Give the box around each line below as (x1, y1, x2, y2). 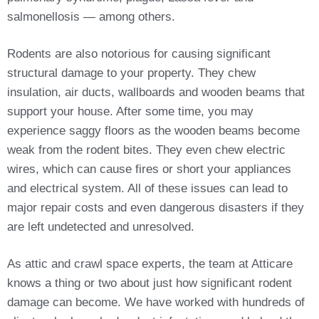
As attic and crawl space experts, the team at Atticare (7, 256, 293, 271)
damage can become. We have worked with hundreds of (7, 295, 305, 309)
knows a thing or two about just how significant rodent (7, 276, 292, 290)
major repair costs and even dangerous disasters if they (7, 200, 304, 214)
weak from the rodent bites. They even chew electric (7, 142, 286, 157)
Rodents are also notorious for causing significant (7, 46, 271, 61)
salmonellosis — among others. (7, 9, 175, 23)
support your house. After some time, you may (7, 104, 253, 118)
